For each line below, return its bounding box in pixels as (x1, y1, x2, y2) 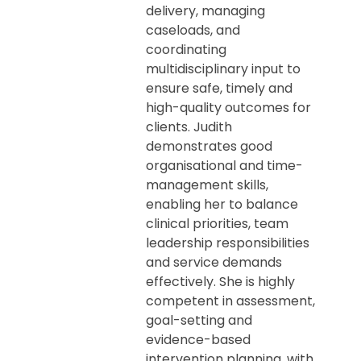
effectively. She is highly (146, 272, 296, 291)
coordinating (146, 39, 227, 59)
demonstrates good (146, 136, 273, 156)
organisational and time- (146, 156, 304, 175)
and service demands (146, 252, 283, 272)
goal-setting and (146, 310, 253, 330)
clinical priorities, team (146, 214, 289, 233)
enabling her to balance (146, 194, 299, 214)
